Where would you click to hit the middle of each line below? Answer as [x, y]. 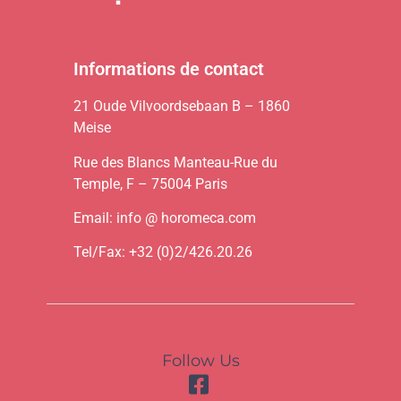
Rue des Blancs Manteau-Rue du [176, 162]
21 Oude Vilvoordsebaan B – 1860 [182, 107]
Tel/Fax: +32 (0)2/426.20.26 [163, 252]
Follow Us [200, 360]
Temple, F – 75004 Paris [151, 183]
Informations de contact [169, 69]
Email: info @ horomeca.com [165, 218]
